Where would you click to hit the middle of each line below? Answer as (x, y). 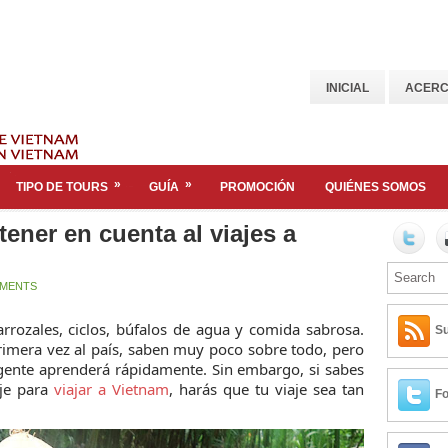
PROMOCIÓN (257, 187)
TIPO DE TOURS (62, 187)
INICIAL (347, 88)
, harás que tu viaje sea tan (266, 389)
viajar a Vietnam (111, 389)
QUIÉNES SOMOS (375, 187)
